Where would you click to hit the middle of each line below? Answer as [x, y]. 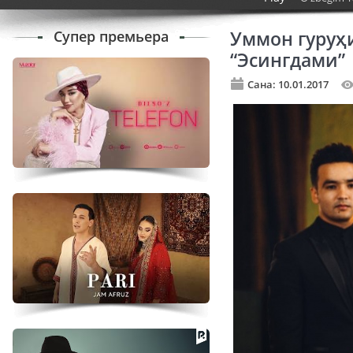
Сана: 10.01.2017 [288, 85]
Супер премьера [111, 36]
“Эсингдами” [288, 60]
